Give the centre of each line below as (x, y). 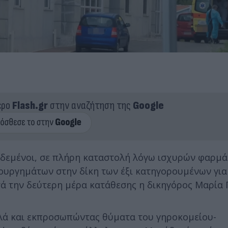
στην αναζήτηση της (90, 105)
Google (148, 105)
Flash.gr (30, 105)
